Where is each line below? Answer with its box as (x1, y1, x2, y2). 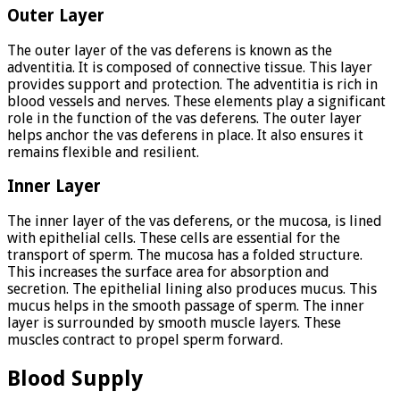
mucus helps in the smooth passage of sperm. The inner (7, 297, 364, 315)
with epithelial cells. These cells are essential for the (7, 229, 340, 247)
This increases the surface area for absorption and (7, 263, 329, 281)
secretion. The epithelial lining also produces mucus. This (7, 280, 377, 298)
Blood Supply (7, 365, 143, 391)
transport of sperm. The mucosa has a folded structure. (7, 246, 362, 264)
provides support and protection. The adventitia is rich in (7, 75, 378, 93)
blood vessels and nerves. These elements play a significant (7, 92, 386, 110)
